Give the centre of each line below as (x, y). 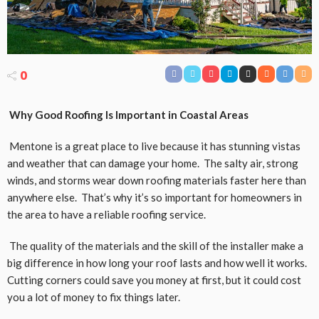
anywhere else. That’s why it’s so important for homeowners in (155, 198)
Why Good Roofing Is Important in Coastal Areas (128, 115)
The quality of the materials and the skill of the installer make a (155, 246)
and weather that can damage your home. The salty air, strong (153, 163)
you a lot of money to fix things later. (94, 297)
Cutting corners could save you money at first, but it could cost (154, 280)
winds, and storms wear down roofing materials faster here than (157, 181)
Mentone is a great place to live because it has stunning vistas (154, 146)
